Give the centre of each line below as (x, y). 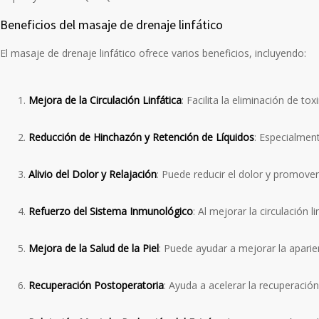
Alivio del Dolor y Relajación (93, 174)
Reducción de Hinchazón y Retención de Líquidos (141, 137)
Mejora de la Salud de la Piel (94, 249)
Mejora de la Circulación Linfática (105, 100)
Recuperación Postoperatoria (96, 286)
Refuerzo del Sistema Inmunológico (111, 211)
